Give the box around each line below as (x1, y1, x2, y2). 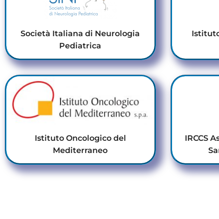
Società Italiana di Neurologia (21, 29, 140, 39)
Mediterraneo (53, 146, 108, 155)
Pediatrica (59, 41, 102, 51)
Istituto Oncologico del (34, 133, 126, 143)
